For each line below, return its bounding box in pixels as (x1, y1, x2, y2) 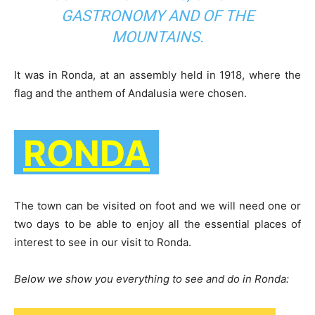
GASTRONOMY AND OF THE (60, 7, 255, 25)
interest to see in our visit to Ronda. (14, 236, 191, 250)
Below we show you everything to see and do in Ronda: (14, 272, 289, 286)
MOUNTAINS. (111, 28, 204, 46)
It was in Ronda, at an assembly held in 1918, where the (14, 68, 301, 82)
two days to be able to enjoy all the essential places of (14, 217, 301, 231)
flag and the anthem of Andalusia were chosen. (14, 86, 247, 101)
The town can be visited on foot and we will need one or (14, 199, 301, 213)
